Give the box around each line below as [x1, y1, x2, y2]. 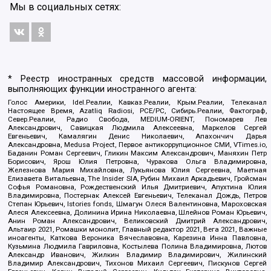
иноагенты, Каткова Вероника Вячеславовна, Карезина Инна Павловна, [8, 233, 267, 243]
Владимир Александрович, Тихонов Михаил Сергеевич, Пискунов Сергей [8, 259, 267, 268]
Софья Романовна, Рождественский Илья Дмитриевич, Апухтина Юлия [8, 183, 267, 192]
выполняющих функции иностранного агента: [8, 84, 197, 95]
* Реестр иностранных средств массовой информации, [8, 74, 267, 85]
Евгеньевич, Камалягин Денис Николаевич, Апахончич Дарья [8, 132, 267, 141]
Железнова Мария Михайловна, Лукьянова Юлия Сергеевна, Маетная [8, 166, 267, 175]
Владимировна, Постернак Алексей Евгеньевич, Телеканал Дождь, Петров [8, 191, 267, 200]
